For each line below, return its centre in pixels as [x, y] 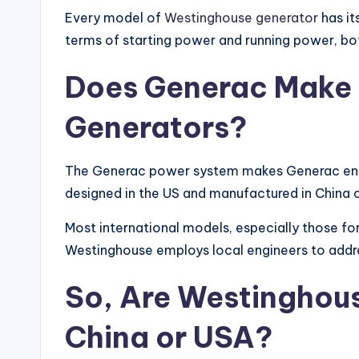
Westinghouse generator [241, 18]
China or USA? [169, 338]
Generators [147, 128]
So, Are [121, 298]
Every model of [115, 18]
